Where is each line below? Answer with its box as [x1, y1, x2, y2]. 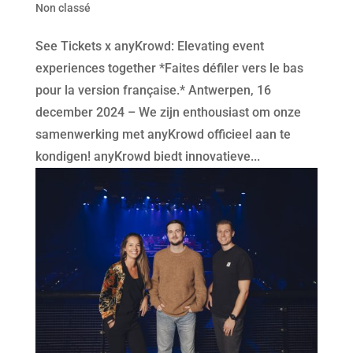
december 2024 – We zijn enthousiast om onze [35, 105, 301, 121]
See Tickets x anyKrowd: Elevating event [35, 39, 264, 54]
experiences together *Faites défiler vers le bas [35, 61, 303, 76]
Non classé [35, 2, 91, 15]
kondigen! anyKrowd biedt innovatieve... [35, 149, 260, 165]
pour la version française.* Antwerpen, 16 [35, 83, 271, 98]
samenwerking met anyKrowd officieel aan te [35, 127, 291, 143]
